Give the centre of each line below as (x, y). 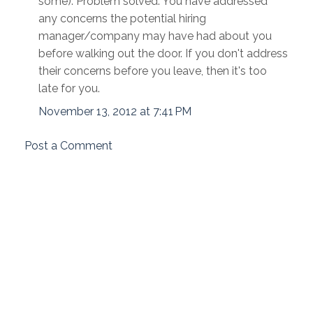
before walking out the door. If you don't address (163, 54)
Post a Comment (68, 146)
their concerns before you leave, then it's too (153, 71)
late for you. (69, 89)
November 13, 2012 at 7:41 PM (115, 112)
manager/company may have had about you (155, 36)
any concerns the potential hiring (122, 19)
